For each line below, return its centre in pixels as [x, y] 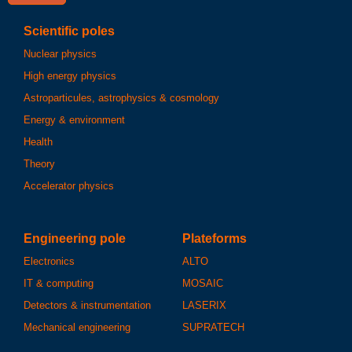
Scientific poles [69, 31]
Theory [39, 164]
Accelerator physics [69, 186]
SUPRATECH [213, 328]
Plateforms [214, 239]
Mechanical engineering [77, 328]
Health [38, 142]
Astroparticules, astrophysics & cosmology [121, 98]
